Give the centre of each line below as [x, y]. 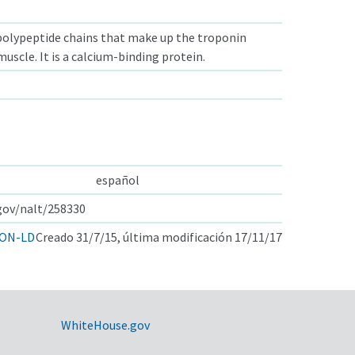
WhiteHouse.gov [105, 324]
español [118, 179]
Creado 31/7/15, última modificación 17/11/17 [159, 237]
